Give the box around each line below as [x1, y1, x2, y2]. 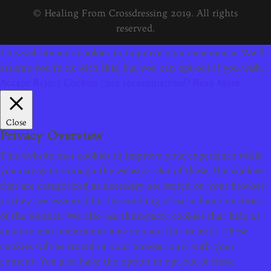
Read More [193, 76, 240, 88]
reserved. [116, 22, 155, 34]
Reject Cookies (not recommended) [33, 76, 190, 88]
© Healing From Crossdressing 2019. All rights [33, 7, 238, 19]
